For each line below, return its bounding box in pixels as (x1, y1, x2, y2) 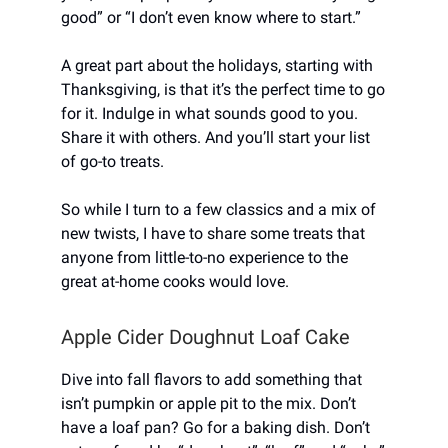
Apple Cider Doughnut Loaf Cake (61, 324, 350, 349)
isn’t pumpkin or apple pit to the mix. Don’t (61, 393, 356, 413)
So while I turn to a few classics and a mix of (61, 199, 376, 219)
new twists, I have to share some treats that (61, 223, 365, 243)
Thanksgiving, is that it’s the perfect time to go (61, 79, 385, 99)
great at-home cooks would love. (61, 271, 289, 291)
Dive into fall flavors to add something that (61, 369, 362, 389)
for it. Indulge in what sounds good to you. (61, 103, 358, 123)
